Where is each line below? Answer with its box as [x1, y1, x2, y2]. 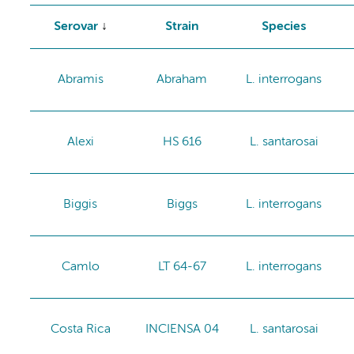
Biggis [63, 198, 98, 211]
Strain [164, 20, 199, 33]
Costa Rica [50, 322, 111, 336]
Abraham [156, 73, 208, 86]
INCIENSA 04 [145, 322, 219, 336]
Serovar [53, 20, 98, 33]
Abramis [57, 73, 104, 86]
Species [262, 20, 307, 33]
